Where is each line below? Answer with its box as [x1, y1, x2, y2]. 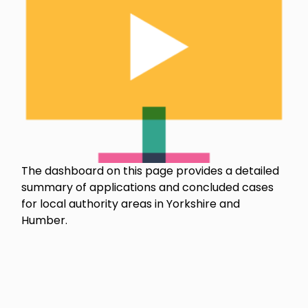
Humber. [21, 212, 68, 228]
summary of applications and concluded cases [21, 179, 274, 195]
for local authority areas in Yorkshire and [21, 195, 241, 212]
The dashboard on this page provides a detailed [21, 162, 280, 179]
